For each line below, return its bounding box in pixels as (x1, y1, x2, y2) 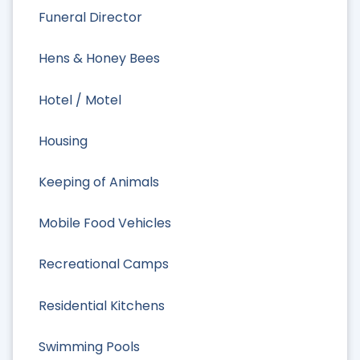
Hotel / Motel (39, 90, 121, 109)
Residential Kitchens (39, 296, 165, 315)
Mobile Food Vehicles (39, 214, 171, 233)
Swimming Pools (39, 337, 140, 356)
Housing (39, 131, 88, 150)
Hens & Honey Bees (39, 49, 160, 68)
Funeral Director (39, 8, 142, 27)
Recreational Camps (39, 255, 169, 274)
